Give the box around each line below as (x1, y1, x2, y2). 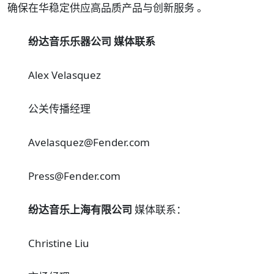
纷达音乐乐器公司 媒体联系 (28, 34, 155, 49)
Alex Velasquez (28, 68, 103, 83)
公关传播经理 (28, 102, 91, 116)
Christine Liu (28, 236, 89, 251)
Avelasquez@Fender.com (28, 135, 162, 150)
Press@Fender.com (28, 169, 120, 183)
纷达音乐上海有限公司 (28, 202, 132, 217)
